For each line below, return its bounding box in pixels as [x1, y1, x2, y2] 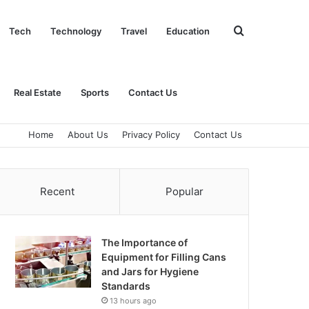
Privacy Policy [122, 129, 180, 140]
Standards [101, 280, 151, 292]
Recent [39, 185, 74, 198]
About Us [68, 129, 108, 140]
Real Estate [14, 87, 61, 98]
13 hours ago [110, 296, 157, 306]
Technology [50, 26, 101, 37]
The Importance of [101, 237, 188, 248]
